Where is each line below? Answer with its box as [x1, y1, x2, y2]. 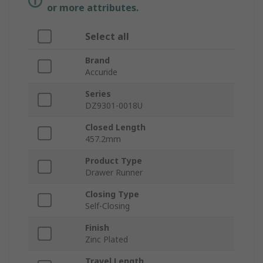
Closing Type [85, 188, 139, 200]
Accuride [85, 66, 117, 78]
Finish [85, 222, 109, 234]
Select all [85, 30, 129, 43]
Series [85, 88, 111, 100]
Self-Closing [85, 200, 130, 212]
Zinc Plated [85, 234, 128, 245]
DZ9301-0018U [85, 100, 143, 112]
